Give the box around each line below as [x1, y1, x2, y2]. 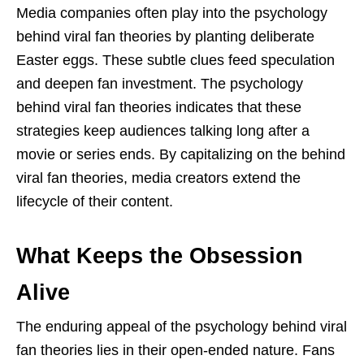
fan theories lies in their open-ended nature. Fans [16, 341, 335, 358]
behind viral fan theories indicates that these [16, 98, 301, 115]
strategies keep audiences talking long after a [16, 122, 310, 139]
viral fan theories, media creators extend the [16, 169, 301, 186]
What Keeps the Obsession [16, 243, 303, 268]
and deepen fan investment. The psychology [16, 75, 303, 92]
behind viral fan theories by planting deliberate [16, 28, 314, 45]
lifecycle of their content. [16, 193, 173, 210]
